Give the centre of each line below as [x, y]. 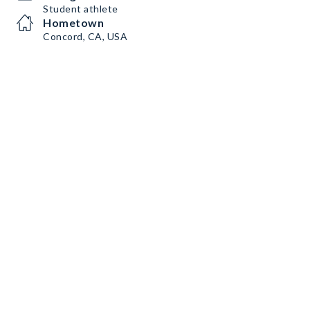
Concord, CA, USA [85, 36]
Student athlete [81, 9]
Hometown [73, 22]
